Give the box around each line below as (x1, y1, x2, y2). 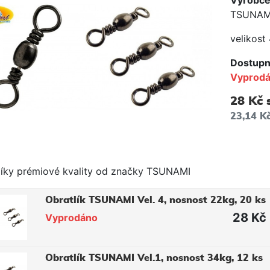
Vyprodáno (45, 211, 98, 224)
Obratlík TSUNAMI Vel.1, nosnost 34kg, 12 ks (45, 253, 263, 263)
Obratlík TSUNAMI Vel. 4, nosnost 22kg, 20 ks (45, 195, 266, 205)
